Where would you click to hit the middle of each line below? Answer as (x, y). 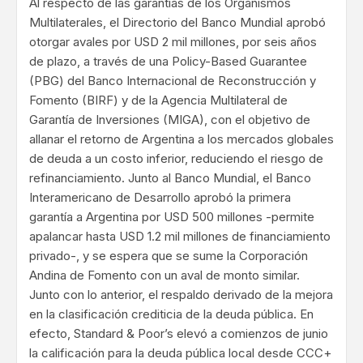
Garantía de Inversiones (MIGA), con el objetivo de (170, 120)
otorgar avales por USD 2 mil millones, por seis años (173, 42)
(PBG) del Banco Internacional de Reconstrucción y (173, 81)
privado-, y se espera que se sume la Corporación (169, 256)
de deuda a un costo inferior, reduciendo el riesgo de (176, 159)
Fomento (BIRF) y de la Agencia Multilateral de (158, 100)
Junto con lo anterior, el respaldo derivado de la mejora (181, 295)
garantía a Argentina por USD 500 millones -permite (172, 217)
